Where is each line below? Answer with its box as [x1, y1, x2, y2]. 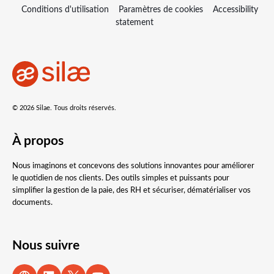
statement [116, 18, 154, 27]
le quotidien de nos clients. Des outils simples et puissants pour [12, 174, 229, 182]
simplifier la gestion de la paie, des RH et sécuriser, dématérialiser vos [12, 187, 251, 194]
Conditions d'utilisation [21, 6, 109, 14]
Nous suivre [12, 239, 80, 252]
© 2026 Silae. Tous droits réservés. [12, 105, 116, 111]
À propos [12, 135, 64, 147]
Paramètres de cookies [118, 6, 203, 14]
